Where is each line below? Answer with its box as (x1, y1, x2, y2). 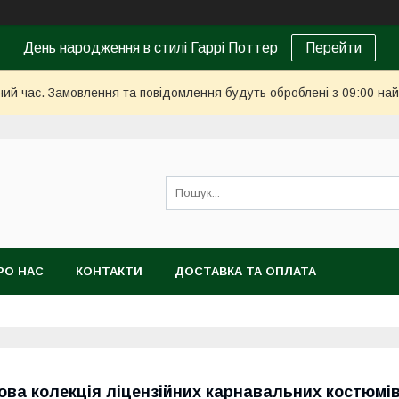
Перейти (305, 40, 362, 55)
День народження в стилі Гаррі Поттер (23, 40, 278, 55)
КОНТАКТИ (76, 265, 142, 278)
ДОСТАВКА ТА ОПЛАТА (175, 265, 316, 278)
